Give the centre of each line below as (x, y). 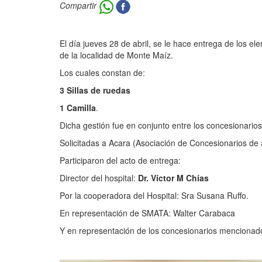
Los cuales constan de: (102, 73)
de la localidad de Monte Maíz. (116, 55)
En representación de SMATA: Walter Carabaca (147, 213)
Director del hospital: (99, 178)
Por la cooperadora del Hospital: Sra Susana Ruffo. (154, 195)
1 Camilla (78, 108)
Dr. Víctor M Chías (173, 178)
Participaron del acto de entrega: (120, 160)
